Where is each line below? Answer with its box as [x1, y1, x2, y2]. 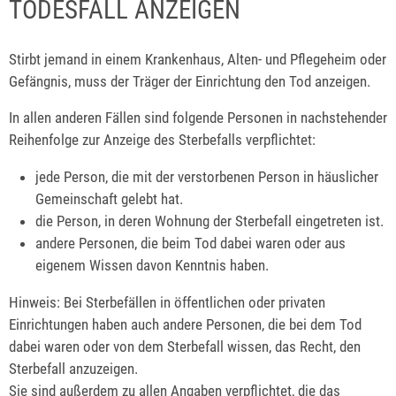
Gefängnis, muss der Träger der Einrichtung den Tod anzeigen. [9, 72, 370, 90]
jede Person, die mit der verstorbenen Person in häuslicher [35, 168, 379, 187]
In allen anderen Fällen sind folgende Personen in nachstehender [9, 109, 387, 127]
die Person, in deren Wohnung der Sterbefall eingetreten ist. [35, 212, 385, 231]
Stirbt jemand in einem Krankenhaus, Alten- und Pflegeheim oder [9, 49, 386, 68]
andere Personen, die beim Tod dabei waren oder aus [35, 234, 346, 253]
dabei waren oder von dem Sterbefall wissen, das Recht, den [9, 338, 361, 356]
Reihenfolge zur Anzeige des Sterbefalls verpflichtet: [9, 131, 316, 149]
